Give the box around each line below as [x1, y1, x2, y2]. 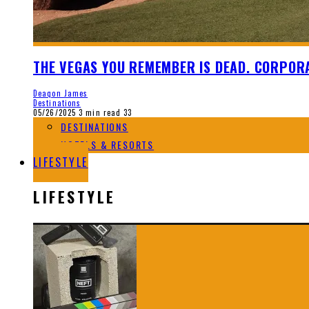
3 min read [76, 106, 121, 118]
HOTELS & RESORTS [61, 137, 154, 152]
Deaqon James [33, 87, 88, 99]
